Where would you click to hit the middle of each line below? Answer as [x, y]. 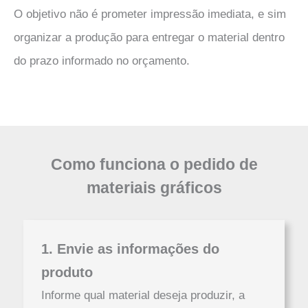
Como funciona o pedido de [154, 164]
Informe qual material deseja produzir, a [143, 296]
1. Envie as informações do [130, 249]
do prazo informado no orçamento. [102, 61]
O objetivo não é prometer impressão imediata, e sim [150, 14]
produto [67, 273]
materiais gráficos [154, 187]
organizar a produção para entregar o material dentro [149, 38]
